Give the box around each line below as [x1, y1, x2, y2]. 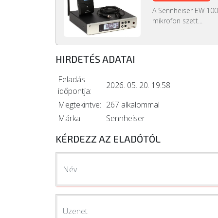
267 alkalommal [106, 99, 160, 110]
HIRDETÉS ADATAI [55, 53, 135, 65]
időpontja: [58, 86, 91, 97]
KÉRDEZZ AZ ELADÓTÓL [55, 133, 161, 145]
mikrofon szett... [152, 16, 202, 25]
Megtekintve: [58, 99, 101, 110]
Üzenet [63, 206, 88, 217]
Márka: [58, 113, 82, 124]
